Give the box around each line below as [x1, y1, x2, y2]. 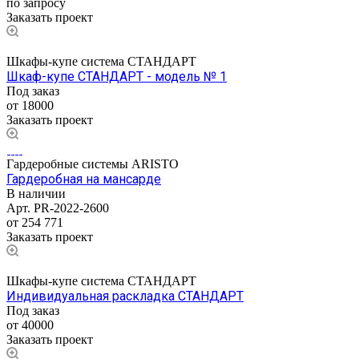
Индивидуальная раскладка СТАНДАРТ [6, 288, 244, 304]
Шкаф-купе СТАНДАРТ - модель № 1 [6, 68, 227, 84]
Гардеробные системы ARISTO [6, 156, 179, 171]
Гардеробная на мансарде [6, 171, 161, 187]
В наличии [6, 186, 66, 200]
